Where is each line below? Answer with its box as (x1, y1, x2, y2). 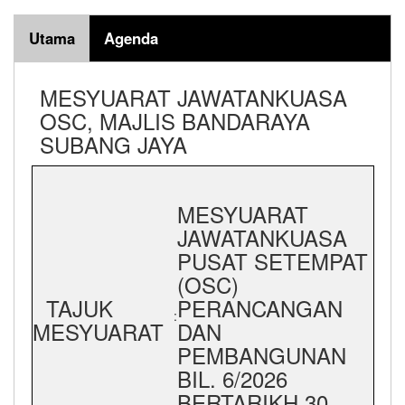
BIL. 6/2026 (176, 363, 287, 395)
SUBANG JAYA (39, 128, 187, 161)
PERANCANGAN (176, 292, 343, 325)
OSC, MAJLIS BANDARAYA (39, 105, 310, 137)
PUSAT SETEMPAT (176, 245, 368, 278)
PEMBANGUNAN (176, 339, 346, 372)
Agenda (104, 27, 158, 50)
